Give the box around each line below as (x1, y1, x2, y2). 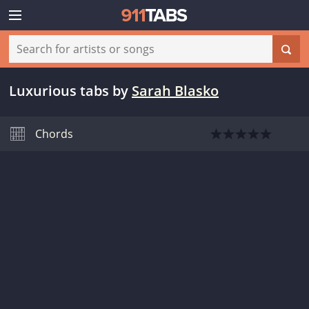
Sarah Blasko (132, 81, 219, 100)
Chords (35, 126, 73, 141)
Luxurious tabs (9, 81, 109, 100)
